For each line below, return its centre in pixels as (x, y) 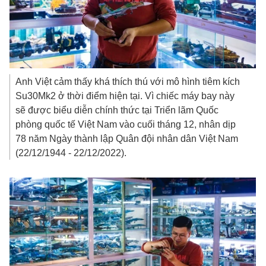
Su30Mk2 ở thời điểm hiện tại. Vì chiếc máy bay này (125, 96)
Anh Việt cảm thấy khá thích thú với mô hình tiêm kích (128, 82)
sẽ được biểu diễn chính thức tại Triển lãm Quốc (117, 110)
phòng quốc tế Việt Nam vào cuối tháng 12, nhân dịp (126, 124)
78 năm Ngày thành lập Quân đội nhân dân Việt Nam (127, 139)
